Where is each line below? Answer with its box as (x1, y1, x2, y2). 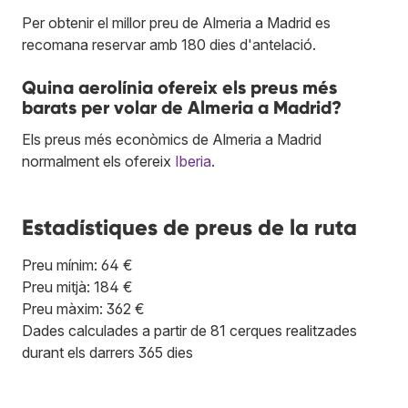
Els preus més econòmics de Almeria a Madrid (22, 129, 321, 148)
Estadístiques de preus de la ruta (22, 213, 357, 240)
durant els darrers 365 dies (22, 342, 193, 362)
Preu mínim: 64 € (22, 255, 133, 274)
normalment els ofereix (22, 151, 175, 170)
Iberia (175, 151, 211, 170)
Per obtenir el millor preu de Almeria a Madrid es (22, 13, 331, 32)
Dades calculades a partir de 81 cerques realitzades (22, 321, 357, 340)
